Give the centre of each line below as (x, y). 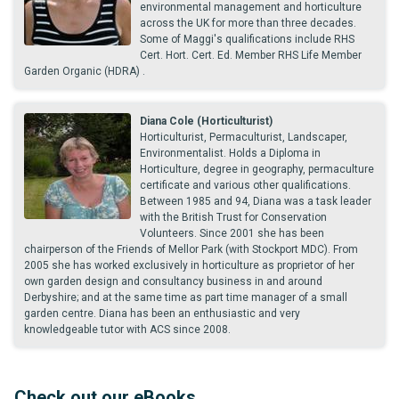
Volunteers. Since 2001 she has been (232, 233)
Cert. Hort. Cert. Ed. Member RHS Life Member (251, 55)
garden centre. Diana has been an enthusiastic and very (162, 313)
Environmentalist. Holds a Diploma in (230, 153)
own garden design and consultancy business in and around (173, 281)
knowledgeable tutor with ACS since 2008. (127, 330)
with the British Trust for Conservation (233, 217)
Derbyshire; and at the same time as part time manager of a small (186, 297)
